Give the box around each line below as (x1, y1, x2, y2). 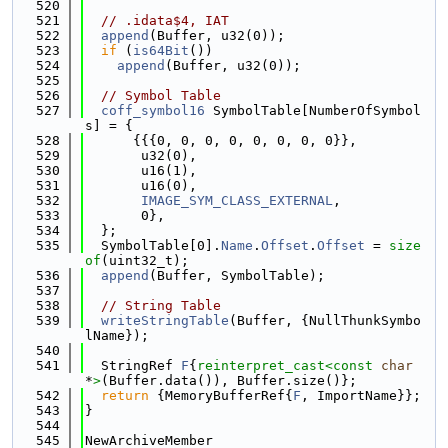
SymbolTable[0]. (85, 238, 221, 253)
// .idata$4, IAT (101, 13, 229, 28)
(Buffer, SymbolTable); (149, 268, 325, 283)
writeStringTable (101, 313, 229, 328)
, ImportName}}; (301, 388, 421, 403)
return (101, 388, 149, 403)
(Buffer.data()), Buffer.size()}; (101, 373, 357, 388)
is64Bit (133, 43, 189, 58)
